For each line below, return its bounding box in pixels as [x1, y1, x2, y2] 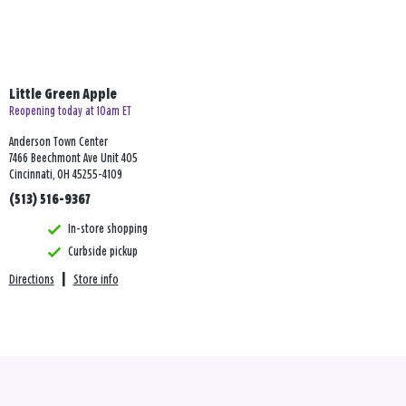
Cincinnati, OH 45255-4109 [8, 168, 122, 182]
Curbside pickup [67, 245, 138, 259]
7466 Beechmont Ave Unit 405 [8, 151, 138, 166]
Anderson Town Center [8, 135, 108, 150]
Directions [8, 273, 54, 287]
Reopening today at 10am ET [8, 105, 131, 119]
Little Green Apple [8, 88, 117, 102]
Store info [72, 273, 119, 287]
